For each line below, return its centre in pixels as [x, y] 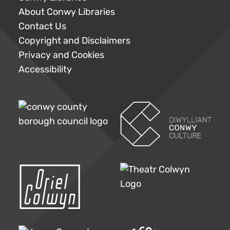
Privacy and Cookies [61, 55]
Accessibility [45, 70]
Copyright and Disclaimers [74, 41]
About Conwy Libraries [67, 12]
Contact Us [42, 26]
